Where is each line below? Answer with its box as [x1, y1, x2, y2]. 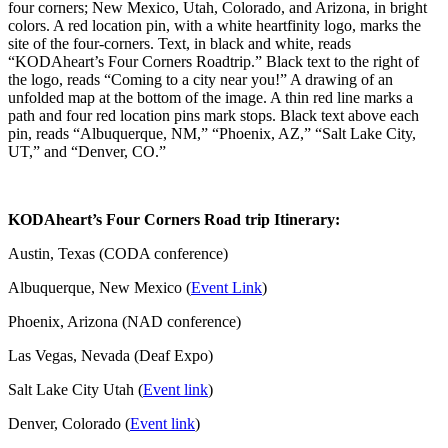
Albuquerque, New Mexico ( [8, 278, 191, 296]
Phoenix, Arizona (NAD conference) [8, 312, 241, 330]
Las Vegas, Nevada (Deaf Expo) [8, 346, 213, 364]
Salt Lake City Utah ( [8, 380, 143, 398]
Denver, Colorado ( [8, 414, 130, 432]
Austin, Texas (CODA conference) [8, 244, 228, 262]
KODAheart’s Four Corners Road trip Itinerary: [8, 210, 340, 228]
